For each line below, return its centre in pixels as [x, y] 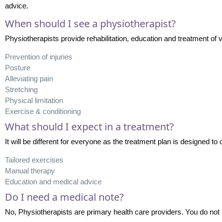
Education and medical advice [53, 181]
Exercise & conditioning [43, 111]
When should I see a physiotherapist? [90, 23]
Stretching [21, 89]
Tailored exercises [34, 160]
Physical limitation [34, 100]
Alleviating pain [29, 78]
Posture [17, 67]
